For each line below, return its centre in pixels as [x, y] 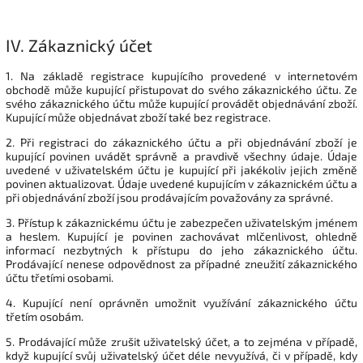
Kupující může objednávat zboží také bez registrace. [138, 117]
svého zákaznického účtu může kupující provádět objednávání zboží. [181, 103]
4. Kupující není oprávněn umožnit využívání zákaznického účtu [181, 302]
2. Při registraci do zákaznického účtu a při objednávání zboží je [181, 142]
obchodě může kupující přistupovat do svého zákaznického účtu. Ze [181, 89]
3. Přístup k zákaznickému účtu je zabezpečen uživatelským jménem [181, 222]
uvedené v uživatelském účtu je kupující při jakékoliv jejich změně [181, 169]
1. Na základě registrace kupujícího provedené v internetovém [181, 75]
